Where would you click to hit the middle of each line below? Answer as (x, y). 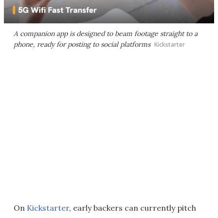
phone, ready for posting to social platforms (82, 45)
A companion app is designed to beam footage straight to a (106, 34)
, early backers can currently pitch (133, 208)
